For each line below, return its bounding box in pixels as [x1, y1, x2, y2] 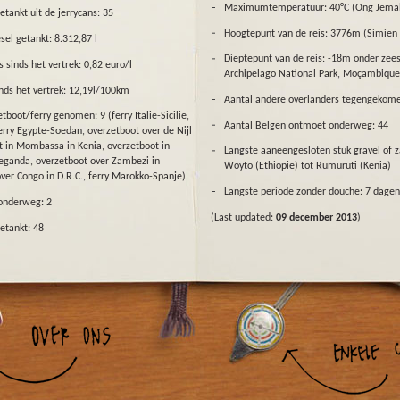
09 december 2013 [276, 212, 357, 223]
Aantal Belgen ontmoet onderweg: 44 [224, 120, 388, 131]
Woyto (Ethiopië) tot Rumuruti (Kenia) [224, 161, 391, 172]
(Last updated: [211, 212, 276, 223]
